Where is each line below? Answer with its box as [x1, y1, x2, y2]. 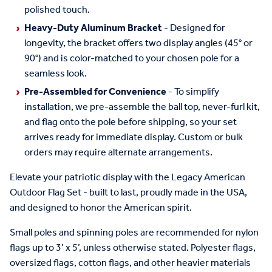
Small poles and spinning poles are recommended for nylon [10, 223, 259, 242]
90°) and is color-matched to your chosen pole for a [24, 49, 239, 68]
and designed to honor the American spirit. [10, 198, 192, 217]
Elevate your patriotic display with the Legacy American [10, 168, 245, 187]
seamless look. [24, 64, 87, 83]
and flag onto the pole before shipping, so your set [24, 112, 237, 132]
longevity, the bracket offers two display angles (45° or [24, 33, 253, 53]
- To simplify [166, 82, 219, 101]
